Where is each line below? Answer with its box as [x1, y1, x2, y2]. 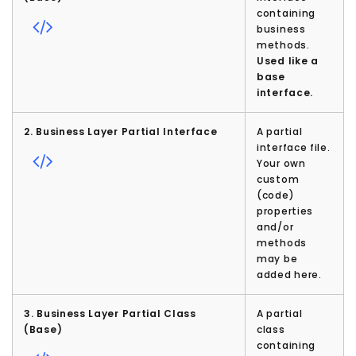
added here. [257, 268, 322, 282]
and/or [257, 220, 294, 234]
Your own [257, 157, 306, 171]
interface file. [257, 141, 331, 155]
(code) [257, 188, 295, 203]
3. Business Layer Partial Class [24, 307, 196, 321]
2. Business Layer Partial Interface [24, 125, 218, 139]
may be [257, 252, 298, 266]
